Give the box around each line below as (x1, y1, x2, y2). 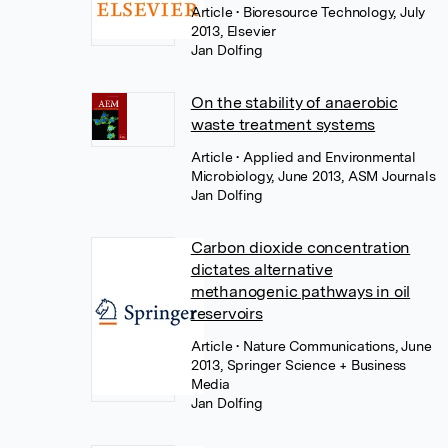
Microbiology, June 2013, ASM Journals (190, 167, 436, 184)
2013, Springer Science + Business (190, 356, 407, 373)
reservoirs (190, 303, 263, 323)
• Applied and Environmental (236, 148, 416, 165)
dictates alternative (190, 259, 333, 279)
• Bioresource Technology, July (236, 3, 426, 20)
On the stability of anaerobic (190, 92, 398, 112)
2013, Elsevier (190, 22, 276, 39)
